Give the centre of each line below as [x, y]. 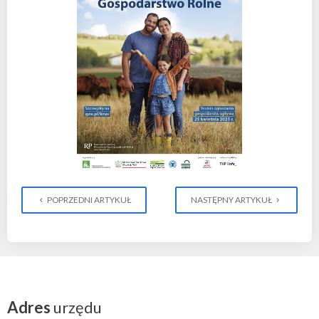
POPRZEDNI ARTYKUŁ [89, 199]
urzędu [76, 307]
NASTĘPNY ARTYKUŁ [231, 199]
